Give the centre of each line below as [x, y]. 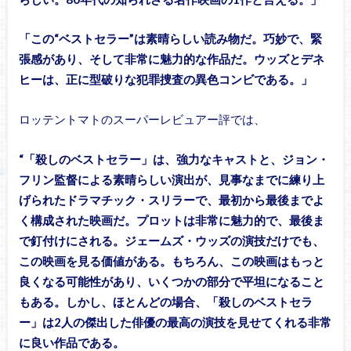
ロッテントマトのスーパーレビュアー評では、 [142, 119]
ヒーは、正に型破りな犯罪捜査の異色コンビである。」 [165, 80]
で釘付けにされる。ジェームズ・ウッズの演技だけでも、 [171, 240]
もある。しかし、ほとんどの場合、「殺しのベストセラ [165, 301]
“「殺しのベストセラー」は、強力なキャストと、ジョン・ [174, 159]
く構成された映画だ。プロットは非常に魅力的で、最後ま [171, 220]
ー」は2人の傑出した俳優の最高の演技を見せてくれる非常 [175, 322]
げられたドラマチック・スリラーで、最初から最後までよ [171, 199]
